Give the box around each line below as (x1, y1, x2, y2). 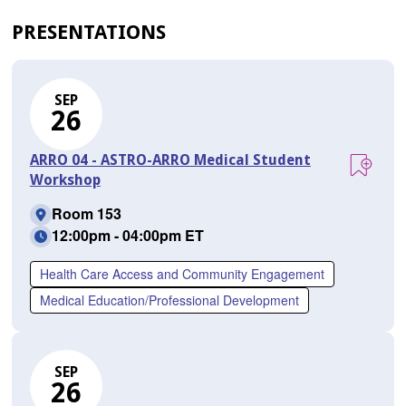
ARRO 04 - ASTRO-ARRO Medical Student (29, 151, 311, 169)
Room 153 (51, 203, 121, 225)
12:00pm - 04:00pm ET (51, 225, 204, 246)
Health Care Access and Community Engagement (39, 265, 324, 284)
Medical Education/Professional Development (39, 291, 299, 310)
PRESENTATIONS (11, 21, 166, 44)
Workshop (29, 171, 101, 189)
